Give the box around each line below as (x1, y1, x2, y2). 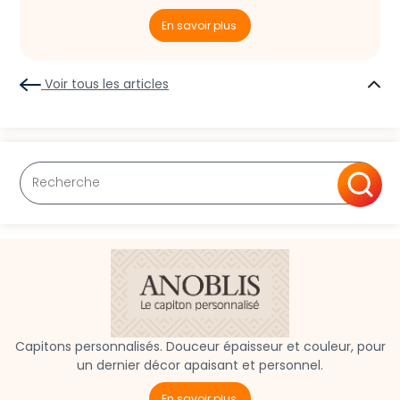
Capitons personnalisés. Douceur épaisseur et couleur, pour (14, 337, 386, 356)
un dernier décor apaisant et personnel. (77, 356, 323, 375)
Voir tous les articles (41, 74, 169, 93)
